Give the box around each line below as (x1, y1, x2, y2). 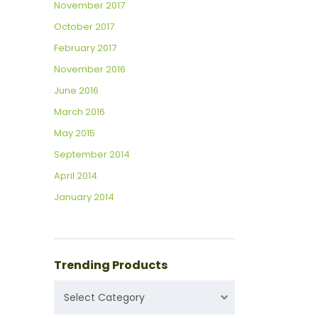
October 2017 (54, 20, 114, 34)
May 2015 (54, 126, 95, 141)
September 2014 (54, 148, 130, 162)
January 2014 (54, 190, 114, 204)
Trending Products (54, 257, 168, 274)
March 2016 (54, 105, 105, 119)
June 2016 (54, 84, 99, 98)
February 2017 (54, 41, 116, 55)
